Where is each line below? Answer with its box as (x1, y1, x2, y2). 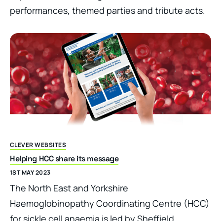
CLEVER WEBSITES (10, 141, 67, 149)
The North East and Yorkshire (10, 182, 128, 194)
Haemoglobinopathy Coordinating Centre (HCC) (10, 197, 210, 210)
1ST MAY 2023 (10, 168, 51, 177)
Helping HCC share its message (10, 153, 119, 164)
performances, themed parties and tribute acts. (10, 4, 205, 16)
